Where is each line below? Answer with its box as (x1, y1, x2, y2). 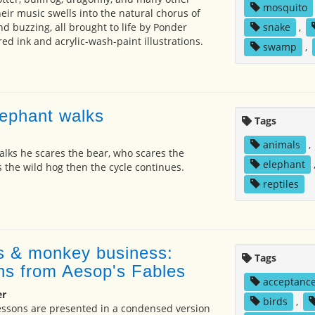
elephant (262, 157, 305, 171)
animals (262, 138, 300, 151)
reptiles (262, 177, 299, 191)
